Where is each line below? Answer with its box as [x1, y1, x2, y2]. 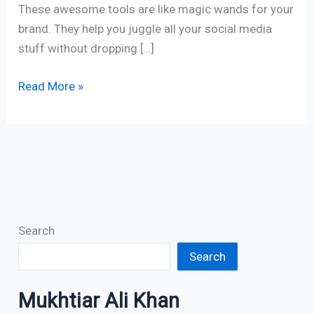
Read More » [18, 78, 84, 93]
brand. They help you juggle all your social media [18, 22, 273, 36]
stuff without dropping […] [18, 41, 155, 56]
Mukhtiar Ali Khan [18, 288, 180, 313]
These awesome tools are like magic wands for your [18, 2, 294, 17]
